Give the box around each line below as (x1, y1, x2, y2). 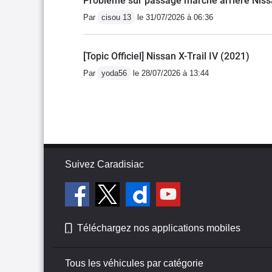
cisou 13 (101, 12, 131, 22)
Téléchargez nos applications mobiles (77, 222, 240, 233)
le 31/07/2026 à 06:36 (135, 12, 213, 22)
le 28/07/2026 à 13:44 (131, 68, 209, 78)
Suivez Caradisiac (65, 158, 144, 169)
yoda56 (101, 68, 127, 78)
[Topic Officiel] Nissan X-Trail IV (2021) (83, 50, 250, 62)
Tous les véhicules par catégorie (65, 257, 203, 268)
